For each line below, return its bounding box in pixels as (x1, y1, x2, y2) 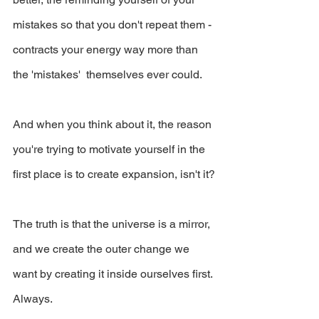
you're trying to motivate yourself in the (13, 142, 208, 156)
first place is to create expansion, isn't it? (13, 167, 215, 181)
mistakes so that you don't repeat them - (13, 17, 214, 31)
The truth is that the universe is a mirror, (13, 216, 213, 231)
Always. (13, 291, 53, 305)
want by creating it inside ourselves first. (13, 266, 215, 281)
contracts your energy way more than (13, 42, 201, 56)
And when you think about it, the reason (13, 117, 214, 131)
